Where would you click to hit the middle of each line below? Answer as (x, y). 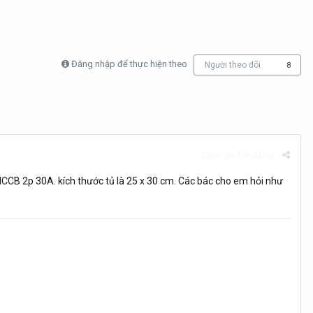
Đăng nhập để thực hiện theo (129, 64)
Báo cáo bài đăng (238, 154)
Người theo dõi (233, 65)
